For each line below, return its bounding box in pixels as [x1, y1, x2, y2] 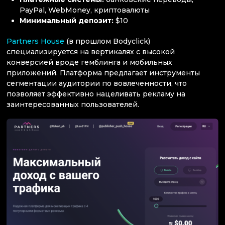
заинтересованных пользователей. [7, 100, 139, 109]
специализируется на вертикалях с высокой [7, 47, 175, 57]
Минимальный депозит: [20, 16, 116, 25]
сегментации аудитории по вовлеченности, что [7, 79, 187, 88]
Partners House [7, 37, 64, 46]
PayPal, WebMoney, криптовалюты [20, 5, 150, 15]
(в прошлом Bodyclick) [64, 37, 150, 46]
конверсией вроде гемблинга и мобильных [7, 58, 172, 67]
